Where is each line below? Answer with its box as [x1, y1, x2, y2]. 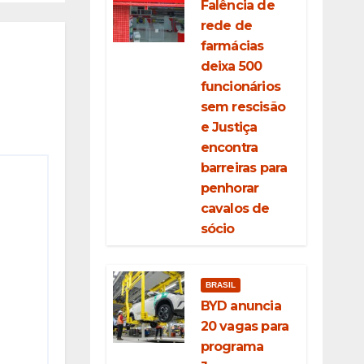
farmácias [200, 38, 264, 54]
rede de [200, 18, 252, 33]
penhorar [200, 180, 259, 196]
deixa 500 [200, 58, 262, 74]
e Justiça [200, 119, 258, 135]
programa [200, 339, 264, 354]
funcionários [200, 79, 280, 94]
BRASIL [205, 280, 236, 289]
